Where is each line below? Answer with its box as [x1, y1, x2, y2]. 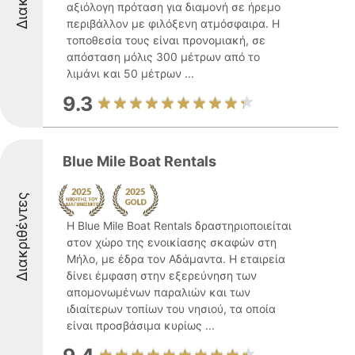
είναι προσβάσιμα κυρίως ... [67, 319, 215, 332]
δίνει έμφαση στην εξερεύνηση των [67, 269, 257, 282]
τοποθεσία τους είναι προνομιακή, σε [67, 33, 265, 47]
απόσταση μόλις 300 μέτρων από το [67, 50, 260, 63]
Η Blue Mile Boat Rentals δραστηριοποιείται [67, 219, 292, 232]
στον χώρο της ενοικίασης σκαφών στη [67, 235, 277, 249]
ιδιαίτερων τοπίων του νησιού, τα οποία [67, 302, 276, 315]
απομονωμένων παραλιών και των [67, 285, 250, 299]
